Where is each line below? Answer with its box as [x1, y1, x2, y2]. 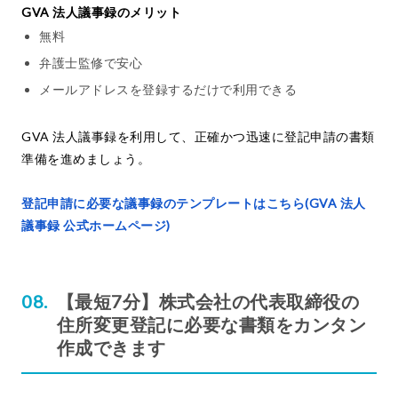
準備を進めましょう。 [21, 151, 150, 167]
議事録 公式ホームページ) [21, 218, 171, 234]
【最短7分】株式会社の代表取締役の [56, 291, 359, 313]
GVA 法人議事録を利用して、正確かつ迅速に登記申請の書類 [21, 129, 375, 145]
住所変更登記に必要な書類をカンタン [56, 314, 366, 336]
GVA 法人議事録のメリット [21, 4, 181, 20]
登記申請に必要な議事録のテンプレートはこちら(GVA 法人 [21, 195, 366, 211]
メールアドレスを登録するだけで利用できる [39, 82, 297, 98]
